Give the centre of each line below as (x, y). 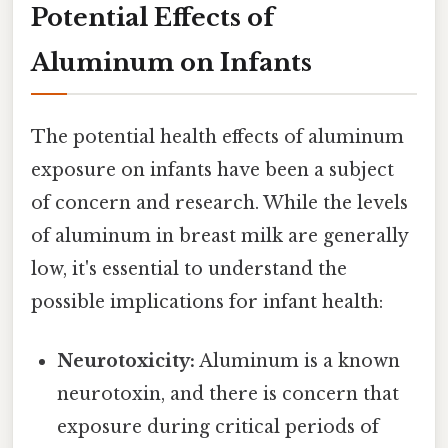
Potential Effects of (152, 17)
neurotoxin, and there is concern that (228, 394)
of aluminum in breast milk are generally (219, 236)
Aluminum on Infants (171, 62)
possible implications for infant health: (207, 302)
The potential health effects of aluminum (217, 137)
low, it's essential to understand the (189, 269)
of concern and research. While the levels (219, 203)
